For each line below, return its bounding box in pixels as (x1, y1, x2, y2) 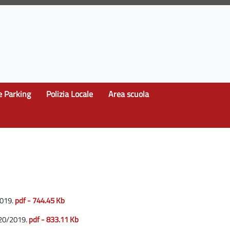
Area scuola (108, 87, 149, 100)
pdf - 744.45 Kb (15, 195, 65, 207)
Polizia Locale (46, 87, 93, 100)
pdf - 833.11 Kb (29, 214, 79, 226)
